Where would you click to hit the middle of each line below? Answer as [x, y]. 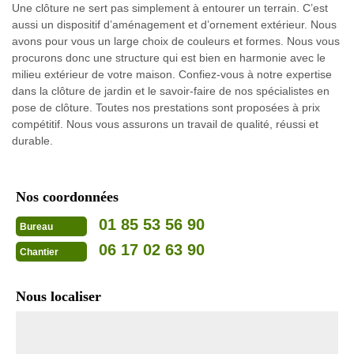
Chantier [39, 252]
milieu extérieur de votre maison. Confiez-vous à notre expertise [172, 75]
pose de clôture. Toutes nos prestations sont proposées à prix [166, 108]
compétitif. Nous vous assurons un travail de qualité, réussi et [165, 124]
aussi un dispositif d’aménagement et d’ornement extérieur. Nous [174, 25]
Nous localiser [58, 297]
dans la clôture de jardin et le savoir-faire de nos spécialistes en [171, 91]
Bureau [36, 226]
